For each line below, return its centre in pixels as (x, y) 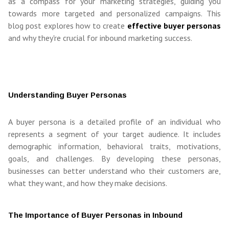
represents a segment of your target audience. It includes (114, 134)
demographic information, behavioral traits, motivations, (114, 146)
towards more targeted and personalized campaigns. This (114, 14)
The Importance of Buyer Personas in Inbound (95, 215)
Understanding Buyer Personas (67, 95)
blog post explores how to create (68, 26)
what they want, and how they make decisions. (88, 183)
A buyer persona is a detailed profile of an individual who (114, 122)
